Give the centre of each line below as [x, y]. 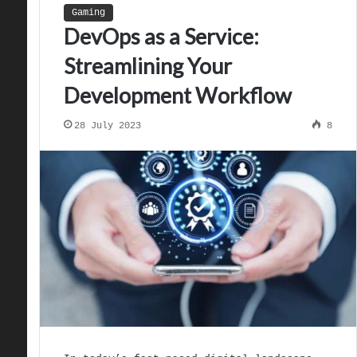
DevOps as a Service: [161, 36]
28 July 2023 [107, 126]
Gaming [88, 13]
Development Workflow [177, 95]
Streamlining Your [147, 66]
